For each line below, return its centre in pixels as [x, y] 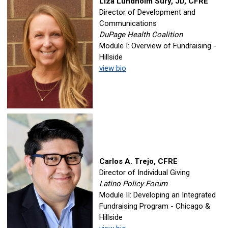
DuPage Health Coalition [141, 35]
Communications [128, 23]
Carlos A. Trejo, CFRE [138, 161]
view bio [113, 68]
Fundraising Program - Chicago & [155, 206]
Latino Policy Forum [133, 184]
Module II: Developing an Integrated [158, 195]
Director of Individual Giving [145, 173]
